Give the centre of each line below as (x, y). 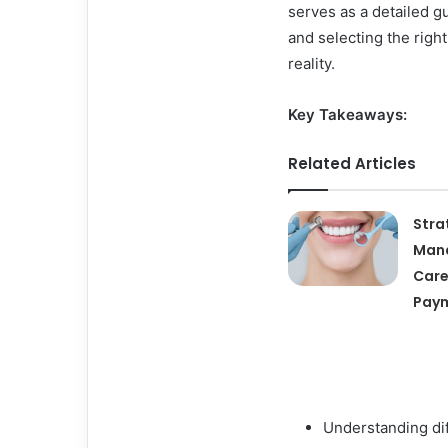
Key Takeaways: (347, 115)
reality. (311, 64)
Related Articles (352, 164)
